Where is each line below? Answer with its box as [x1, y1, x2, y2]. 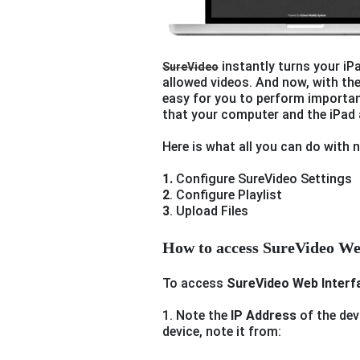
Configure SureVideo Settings [173, 171, 352, 187]
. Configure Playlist [170, 187, 282, 203]
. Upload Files [170, 203, 248, 219]
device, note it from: [162, 324, 281, 340]
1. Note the [162, 308, 231, 324]
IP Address [231, 308, 297, 324]
